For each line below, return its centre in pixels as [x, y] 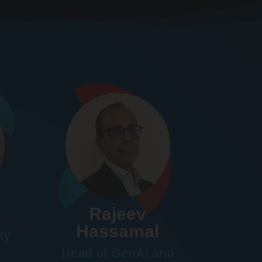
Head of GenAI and [118, 253]
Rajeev [118, 213]
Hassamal [118, 231]
